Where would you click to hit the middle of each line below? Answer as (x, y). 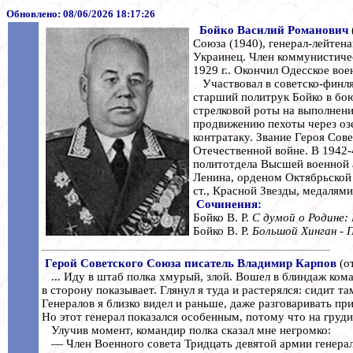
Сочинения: (229, 204)
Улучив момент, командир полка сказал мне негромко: (186, 330)
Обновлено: (35, 14)
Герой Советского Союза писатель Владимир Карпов (191, 263)
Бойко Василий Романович (275, 30)
